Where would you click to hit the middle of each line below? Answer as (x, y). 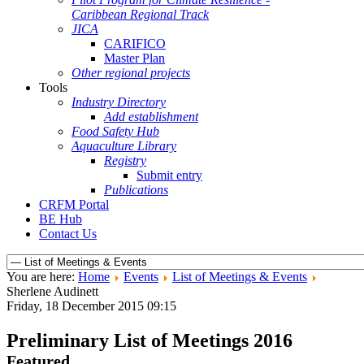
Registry (125, 160)
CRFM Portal (74, 204)
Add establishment (151, 117)
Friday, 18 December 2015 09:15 (91, 306)
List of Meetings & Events (240, 277)
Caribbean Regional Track (140, 14)
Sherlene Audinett (52, 291)
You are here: (42, 277)
